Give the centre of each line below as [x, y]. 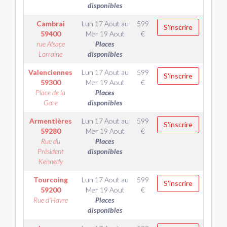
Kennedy [50, 161]
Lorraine [50, 54]
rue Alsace [50, 44]
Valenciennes [50, 72]
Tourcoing [50, 180]
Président [50, 151]
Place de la [50, 92]
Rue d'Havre [50, 200]
